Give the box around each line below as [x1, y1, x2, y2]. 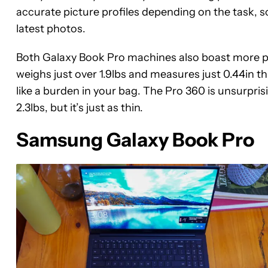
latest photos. [16, 22, 86, 35]
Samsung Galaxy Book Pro [16, 127, 254, 151]
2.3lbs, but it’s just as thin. [16, 100, 143, 114]
